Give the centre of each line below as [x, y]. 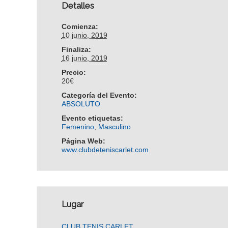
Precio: [74, 72]
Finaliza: [76, 49]
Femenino [78, 127]
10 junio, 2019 [84, 35]
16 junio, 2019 [84, 58]
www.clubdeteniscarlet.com [105, 150]
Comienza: [80, 26]
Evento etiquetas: [92, 118]
